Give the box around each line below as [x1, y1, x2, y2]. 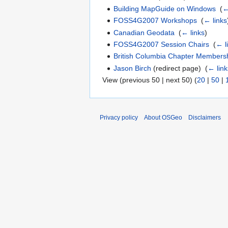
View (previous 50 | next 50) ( [102, 76, 197, 84]
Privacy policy [100, 114, 138, 122]
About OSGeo [144, 114, 182, 122]
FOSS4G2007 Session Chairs [113, 40, 210, 48]
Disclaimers [188, 114, 221, 122]
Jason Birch [113, 64, 152, 72]
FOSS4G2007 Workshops [113, 16, 197, 25]
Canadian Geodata [113, 28, 175, 37]
